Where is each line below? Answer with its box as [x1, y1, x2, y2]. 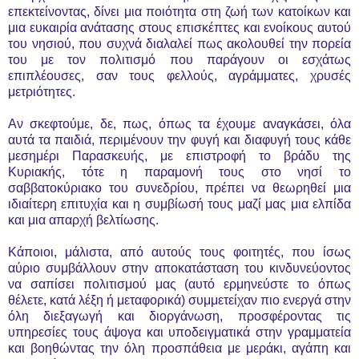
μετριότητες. [8, 84, 75, 99]
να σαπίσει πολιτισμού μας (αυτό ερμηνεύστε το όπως [8, 276, 351, 291]
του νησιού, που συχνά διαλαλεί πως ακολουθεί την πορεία [8, 36, 351, 50]
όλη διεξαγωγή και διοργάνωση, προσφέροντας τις [8, 309, 351, 323]
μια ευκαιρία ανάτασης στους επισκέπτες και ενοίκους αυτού [8, 20, 351, 34]
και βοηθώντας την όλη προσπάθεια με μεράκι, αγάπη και [8, 341, 351, 355]
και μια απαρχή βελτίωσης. [8, 212, 159, 227]
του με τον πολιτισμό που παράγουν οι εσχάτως [8, 52, 351, 67]
